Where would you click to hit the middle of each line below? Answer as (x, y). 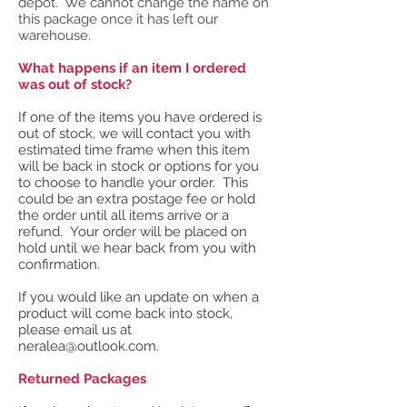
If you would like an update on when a (139, 297)
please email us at (75, 329)
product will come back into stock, (125, 313)
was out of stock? (75, 84)
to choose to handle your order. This (133, 182)
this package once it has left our (118, 19)
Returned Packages (82, 378)
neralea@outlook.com (87, 346)
